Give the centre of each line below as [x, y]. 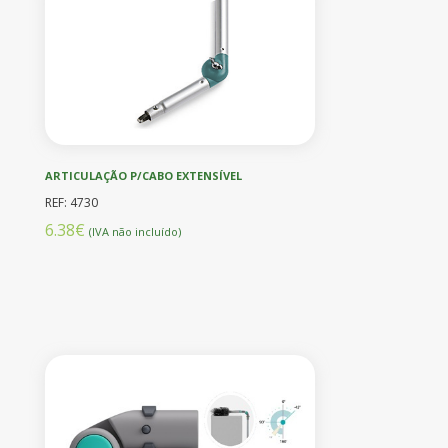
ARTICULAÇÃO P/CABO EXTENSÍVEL [143, 175]
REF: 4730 [71, 202]
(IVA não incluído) [135, 231]
